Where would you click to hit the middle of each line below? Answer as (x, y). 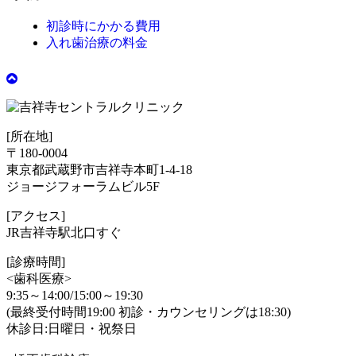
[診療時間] (36, 262)
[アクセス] (36, 216)
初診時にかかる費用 (103, 26)
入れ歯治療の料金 (97, 43)
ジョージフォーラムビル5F (83, 187)
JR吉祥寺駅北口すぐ (64, 233)
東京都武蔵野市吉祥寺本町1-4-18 (99, 170)
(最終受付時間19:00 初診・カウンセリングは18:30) (149, 312)
